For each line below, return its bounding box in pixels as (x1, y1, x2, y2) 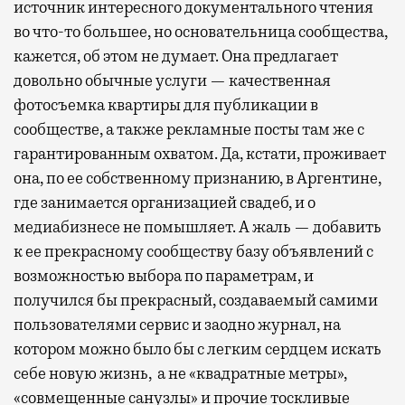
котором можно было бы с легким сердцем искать (14, 338, 381, 359)
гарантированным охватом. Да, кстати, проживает (14, 143, 386, 164)
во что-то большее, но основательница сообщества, (14, 21, 388, 42)
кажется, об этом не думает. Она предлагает (14, 45, 338, 66)
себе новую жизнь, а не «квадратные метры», (14, 363, 347, 383)
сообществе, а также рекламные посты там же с (14, 118, 364, 139)
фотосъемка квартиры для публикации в (14, 94, 318, 115)
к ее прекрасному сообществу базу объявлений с (14, 240, 373, 261)
